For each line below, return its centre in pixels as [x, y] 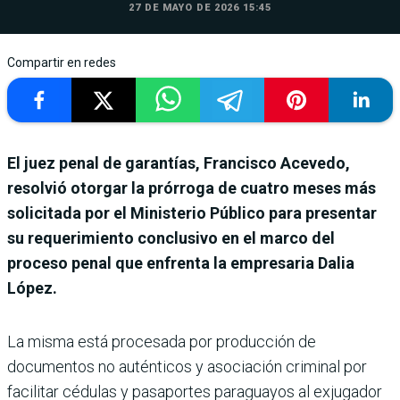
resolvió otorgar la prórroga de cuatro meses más [192, 188]
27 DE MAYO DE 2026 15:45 [200, 8]
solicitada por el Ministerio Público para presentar [192, 213]
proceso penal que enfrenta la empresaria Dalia [181, 263]
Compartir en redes [62, 63]
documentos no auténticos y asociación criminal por [187, 367]
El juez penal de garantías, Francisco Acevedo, [179, 163]
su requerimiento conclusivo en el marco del [171, 238]
